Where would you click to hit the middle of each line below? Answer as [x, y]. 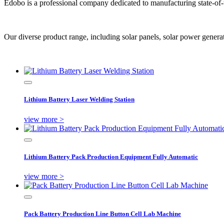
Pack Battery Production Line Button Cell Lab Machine [102, 214]
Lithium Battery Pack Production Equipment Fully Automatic [111, 156]
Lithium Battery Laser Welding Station [79, 99]
